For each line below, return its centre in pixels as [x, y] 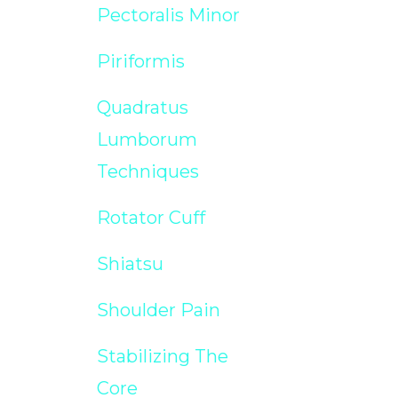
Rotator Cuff [151, 217]
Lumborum [147, 139]
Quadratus [142, 107]
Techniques [147, 171]
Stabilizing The [162, 356]
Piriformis [140, 61]
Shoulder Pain [158, 310]
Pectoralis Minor [168, 15]
